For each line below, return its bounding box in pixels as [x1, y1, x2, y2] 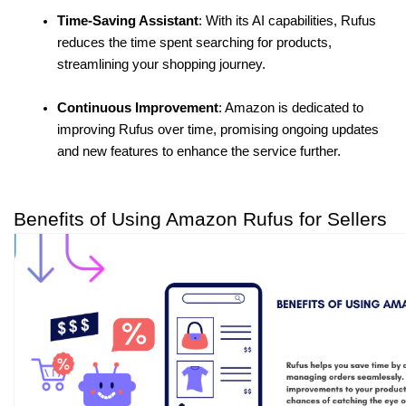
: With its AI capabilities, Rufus [198, 14, 376, 29]
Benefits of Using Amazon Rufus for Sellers [14, 208, 387, 231]
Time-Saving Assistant [57, 14, 198, 29]
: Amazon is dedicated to [218, 101, 363, 116]
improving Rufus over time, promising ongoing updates [57, 122, 379, 138]
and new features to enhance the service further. [57, 144, 341, 159]
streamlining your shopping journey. [57, 57, 266, 72]
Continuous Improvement [57, 101, 218, 116]
